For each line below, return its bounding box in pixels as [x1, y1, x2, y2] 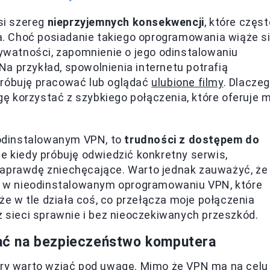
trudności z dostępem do [124, 133, 260, 146]
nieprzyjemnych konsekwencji [47, 16, 204, 28]
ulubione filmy [151, 76, 224, 89]
